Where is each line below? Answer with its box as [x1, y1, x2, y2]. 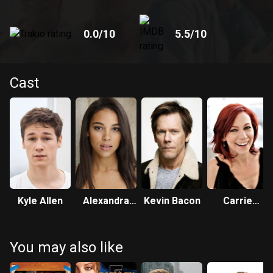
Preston [219, 210, 257, 221]
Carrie [223, 195, 252, 207]
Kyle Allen [18, 195, 63, 207]
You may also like [10, 239, 123, 256]
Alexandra [83, 195, 129, 207]
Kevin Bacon [143, 195, 200, 207]
